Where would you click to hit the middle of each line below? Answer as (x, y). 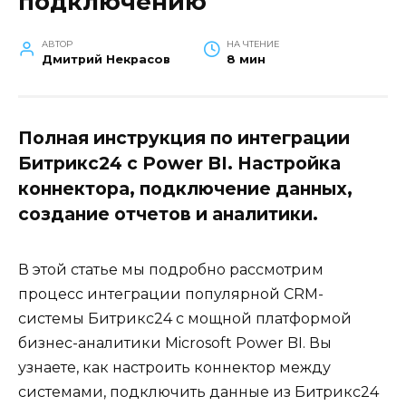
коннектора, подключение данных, (185, 188)
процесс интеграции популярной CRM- (171, 295)
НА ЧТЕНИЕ (252, 43)
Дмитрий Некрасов (106, 59)
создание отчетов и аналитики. (168, 213)
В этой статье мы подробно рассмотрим (171, 270)
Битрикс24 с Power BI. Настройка (179, 163)
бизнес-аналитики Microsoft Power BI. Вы (175, 343)
